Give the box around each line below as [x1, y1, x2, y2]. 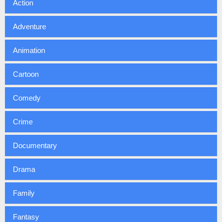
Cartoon [13, 69, 39, 78]
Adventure [13, 22, 46, 31]
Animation [13, 46, 45, 55]
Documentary [13, 141, 57, 150]
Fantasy [13, 212, 39, 221]
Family [13, 188, 35, 197]
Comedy [13, 93, 41, 102]
